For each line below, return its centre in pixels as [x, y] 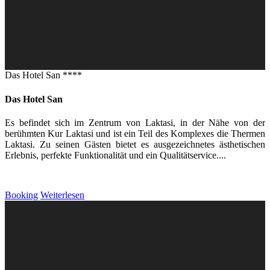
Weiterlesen [62, 195]
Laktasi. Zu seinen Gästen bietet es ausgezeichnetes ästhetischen [135, 144]
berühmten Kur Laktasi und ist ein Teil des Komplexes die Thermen [135, 133]
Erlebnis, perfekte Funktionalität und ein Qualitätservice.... [115, 155]
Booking [21, 195]
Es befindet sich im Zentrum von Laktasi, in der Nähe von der [135, 122]
